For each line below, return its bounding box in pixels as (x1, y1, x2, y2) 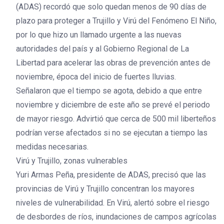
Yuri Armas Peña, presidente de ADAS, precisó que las (16, 169, 206, 179)
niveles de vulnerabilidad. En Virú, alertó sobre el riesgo (16, 197, 209, 207)
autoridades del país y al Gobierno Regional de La (16, 43, 189, 53)
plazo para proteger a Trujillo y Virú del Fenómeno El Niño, (16, 15, 216, 25)
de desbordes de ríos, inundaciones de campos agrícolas (16, 211, 216, 221)
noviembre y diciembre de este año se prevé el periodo (16, 99, 210, 109)
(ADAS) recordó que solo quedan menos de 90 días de (16, 1, 206, 11)
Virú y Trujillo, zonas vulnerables (16, 155, 127, 165)
